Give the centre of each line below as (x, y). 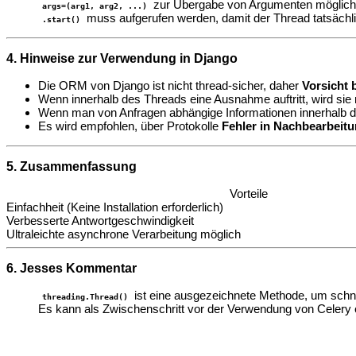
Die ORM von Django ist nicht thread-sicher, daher (170, 86)
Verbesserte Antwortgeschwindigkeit (100, 221)
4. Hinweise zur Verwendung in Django (122, 59)
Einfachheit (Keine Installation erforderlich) (115, 207)
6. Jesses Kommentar (72, 269)
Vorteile (248, 194)
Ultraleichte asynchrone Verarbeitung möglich (124, 234)
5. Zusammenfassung (72, 167)
